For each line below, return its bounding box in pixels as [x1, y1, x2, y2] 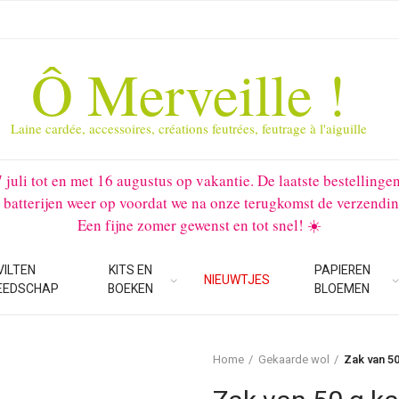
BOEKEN [107, 280, 153, 298]
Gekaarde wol [258, 351, 330, 368]
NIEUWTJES [204, 270, 271, 289]
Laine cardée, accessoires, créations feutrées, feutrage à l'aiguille [11, 118, 368, 137]
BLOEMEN [314, 280, 370, 298]
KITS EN [108, 261, 152, 280]
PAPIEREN [313, 261, 370, 280]
